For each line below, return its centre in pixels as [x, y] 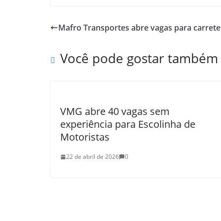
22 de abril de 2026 [92, 157]
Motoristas [85, 137]
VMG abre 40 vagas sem [115, 111]
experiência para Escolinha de [128, 124]
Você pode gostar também [139, 58]
